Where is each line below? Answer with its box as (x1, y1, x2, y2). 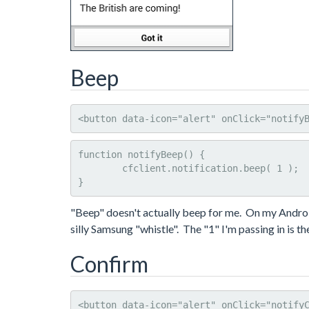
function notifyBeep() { (78, 149, 205, 160)
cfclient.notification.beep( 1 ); (78, 163, 122, 174)
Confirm (70, 250, 148, 277)
